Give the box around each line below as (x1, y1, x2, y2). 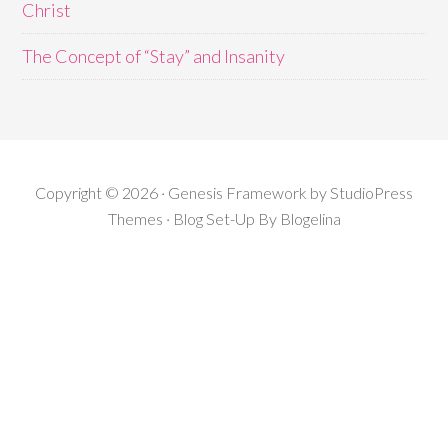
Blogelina (279, 209, 341, 229)
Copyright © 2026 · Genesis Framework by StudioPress (35, 183, 413, 203)
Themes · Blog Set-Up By (107, 209, 280, 229)
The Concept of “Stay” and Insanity (22, 45, 286, 68)
